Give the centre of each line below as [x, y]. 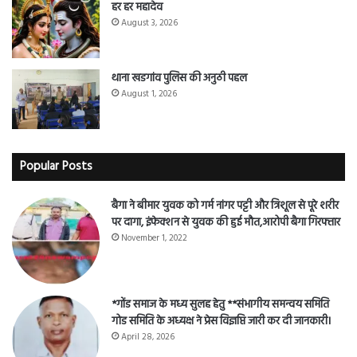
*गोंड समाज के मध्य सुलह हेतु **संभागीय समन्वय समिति [220, 304]
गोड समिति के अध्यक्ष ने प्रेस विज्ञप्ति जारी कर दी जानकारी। [222, 321]
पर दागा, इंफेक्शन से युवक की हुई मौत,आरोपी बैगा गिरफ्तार [226, 222]
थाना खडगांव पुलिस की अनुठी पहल [179, 78]
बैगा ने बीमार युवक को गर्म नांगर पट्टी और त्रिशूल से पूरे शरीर [225, 206]
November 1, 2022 [154, 238]
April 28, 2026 [148, 337]
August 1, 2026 [149, 94]
